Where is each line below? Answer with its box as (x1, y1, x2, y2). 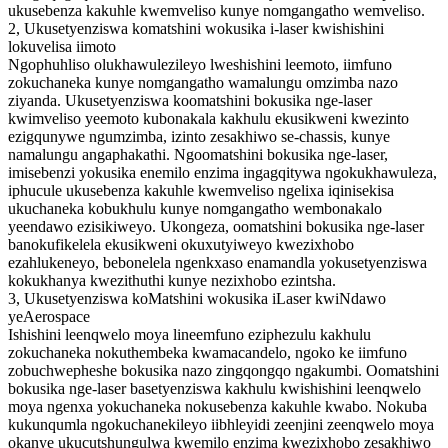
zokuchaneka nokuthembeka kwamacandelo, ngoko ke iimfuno (8, 343, 407, 361)
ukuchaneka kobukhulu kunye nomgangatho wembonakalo (8, 199, 382, 217)
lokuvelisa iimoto (8, 37, 116, 55)
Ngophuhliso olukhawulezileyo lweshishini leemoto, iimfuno (8, 55, 392, 73)
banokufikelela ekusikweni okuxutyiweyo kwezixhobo (8, 235, 354, 253)
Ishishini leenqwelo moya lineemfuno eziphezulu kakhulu (8, 325, 371, 343)
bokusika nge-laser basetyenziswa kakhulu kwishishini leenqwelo (8, 379, 421, 397)
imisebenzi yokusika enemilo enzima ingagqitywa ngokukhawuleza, (8, 163, 437, 181)
